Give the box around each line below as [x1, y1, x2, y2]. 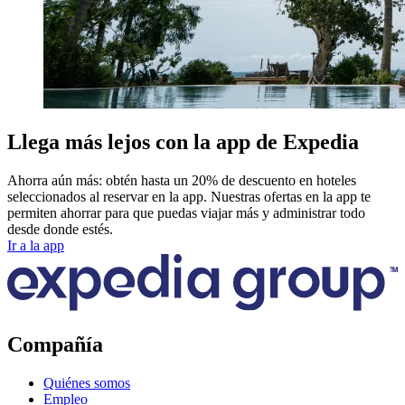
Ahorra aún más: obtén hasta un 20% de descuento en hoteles [7, 172, 356, 188]
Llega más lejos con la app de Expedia [7, 129, 359, 154]
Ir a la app [7, 237, 64, 253]
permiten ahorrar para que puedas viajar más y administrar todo [7, 204, 365, 221]
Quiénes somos [43, 374, 130, 391]
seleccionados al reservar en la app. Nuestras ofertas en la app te [7, 188, 371, 204]
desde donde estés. [7, 221, 113, 237]
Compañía [7, 332, 103, 356]
